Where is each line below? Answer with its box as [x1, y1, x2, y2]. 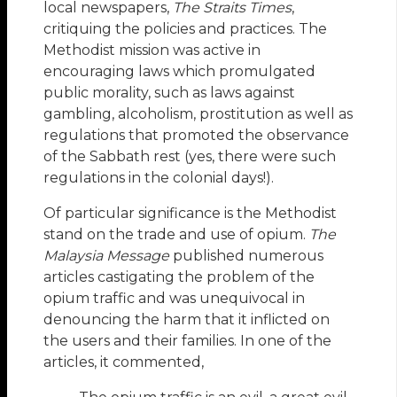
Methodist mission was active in [43, 41, 261, 58]
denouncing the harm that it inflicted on [43, 310, 331, 328]
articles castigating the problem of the [43, 268, 315, 285]
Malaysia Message [43, 246, 170, 264]
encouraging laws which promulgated [43, 62, 316, 80]
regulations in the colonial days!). [43, 168, 275, 186]
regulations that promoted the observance [43, 126, 350, 144]
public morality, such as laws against [43, 83, 296, 101]
